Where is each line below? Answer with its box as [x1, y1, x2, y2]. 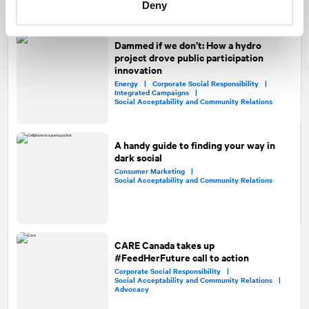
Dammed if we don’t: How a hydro [114, 37, 262, 52]
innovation [114, 61, 163, 77]
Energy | [114, 77, 153, 88]
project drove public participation [114, 49, 264, 64]
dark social [114, 150, 162, 165]
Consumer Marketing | [114, 165, 199, 176]
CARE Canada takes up [114, 237, 215, 252]
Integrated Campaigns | [114, 86, 204, 97]
